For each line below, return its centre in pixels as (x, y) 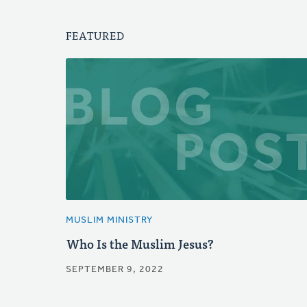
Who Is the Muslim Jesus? (140, 244)
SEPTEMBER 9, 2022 (115, 270)
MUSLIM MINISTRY (109, 221)
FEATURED (95, 35)
